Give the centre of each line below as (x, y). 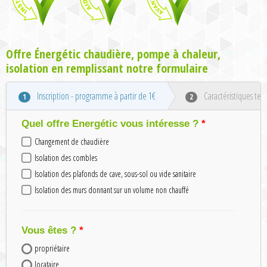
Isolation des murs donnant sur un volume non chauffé (112, 190)
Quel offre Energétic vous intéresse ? (110, 123)
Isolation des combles (66, 157)
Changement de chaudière (72, 141)
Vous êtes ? (49, 230)
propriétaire (52, 248)
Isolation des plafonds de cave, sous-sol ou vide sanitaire (115, 173)
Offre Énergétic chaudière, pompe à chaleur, (113, 54)
